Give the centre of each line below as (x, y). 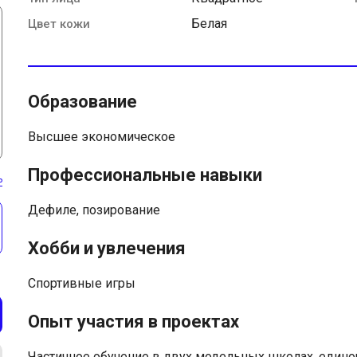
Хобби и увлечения (107, 248)
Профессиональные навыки (145, 175)
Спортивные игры (82, 283)
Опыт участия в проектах (133, 321)
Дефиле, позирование (94, 210)
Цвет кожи (59, 24)
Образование (82, 101)
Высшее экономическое (102, 136)
